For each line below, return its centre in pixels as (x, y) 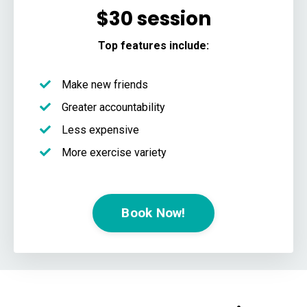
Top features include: (153, 45)
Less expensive (102, 130)
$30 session (153, 19)
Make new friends (105, 84)
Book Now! (153, 212)
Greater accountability (115, 107)
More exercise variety (114, 152)
